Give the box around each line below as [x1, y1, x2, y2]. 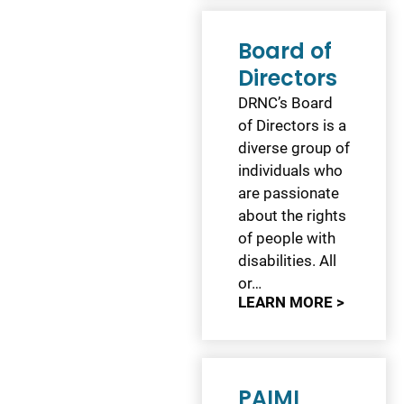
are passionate [238, 184, 339, 203]
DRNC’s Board [238, 94, 333, 113]
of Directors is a [238, 116, 346, 135]
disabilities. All [238, 252, 336, 271]
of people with [238, 229, 335, 248]
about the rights [238, 207, 346, 225]
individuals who [238, 161, 343, 180]
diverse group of [238, 139, 350, 158]
